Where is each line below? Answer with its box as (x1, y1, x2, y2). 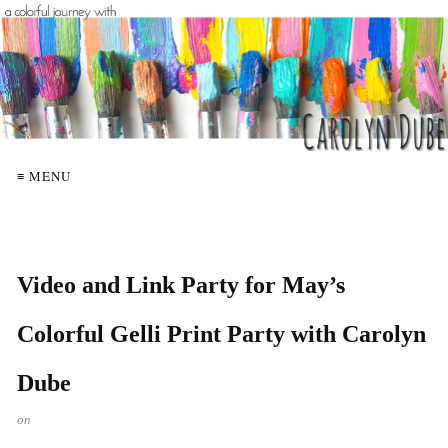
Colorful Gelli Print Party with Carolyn (17, 320, 426, 347)
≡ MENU (17, 166, 71, 185)
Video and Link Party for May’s (17, 271, 345, 298)
